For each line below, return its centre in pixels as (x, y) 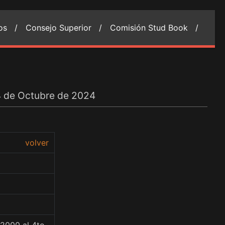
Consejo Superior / (64, 28)
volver (37, 143)
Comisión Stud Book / (154, 28)
